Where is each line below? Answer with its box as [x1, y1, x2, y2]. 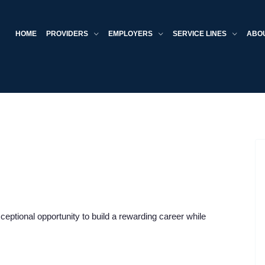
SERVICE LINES [173, 30, 228, 38]
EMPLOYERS [108, 30, 154, 38]
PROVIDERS [46, 30, 90, 38]
